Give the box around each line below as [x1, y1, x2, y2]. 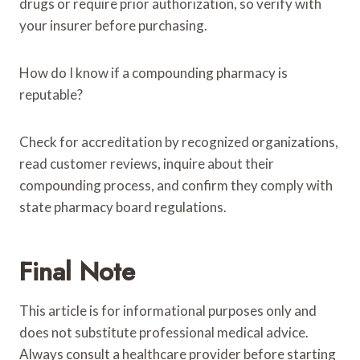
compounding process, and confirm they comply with [19, 176, 333, 194]
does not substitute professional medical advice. [19, 323, 309, 341]
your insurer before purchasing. [19, 16, 207, 34]
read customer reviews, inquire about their [19, 154, 274, 172]
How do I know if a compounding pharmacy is [19, 63, 288, 81]
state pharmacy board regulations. [19, 198, 227, 215]
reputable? [19, 85, 83, 103]
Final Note [19, 252, 135, 290]
